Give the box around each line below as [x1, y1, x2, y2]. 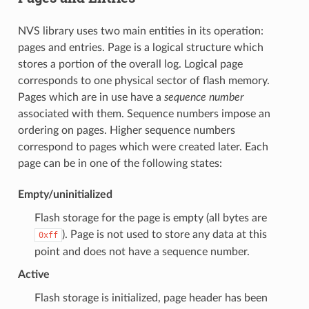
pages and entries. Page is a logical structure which [17, 41, 263, 53]
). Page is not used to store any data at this [61, 228, 267, 240]
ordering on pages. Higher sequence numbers [17, 124, 235, 136]
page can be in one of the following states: [17, 157, 222, 169]
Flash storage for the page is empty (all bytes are [34, 212, 267, 223]
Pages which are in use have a [17, 91, 164, 103]
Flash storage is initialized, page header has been [34, 292, 268, 303]
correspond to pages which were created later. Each [17, 141, 268, 152]
